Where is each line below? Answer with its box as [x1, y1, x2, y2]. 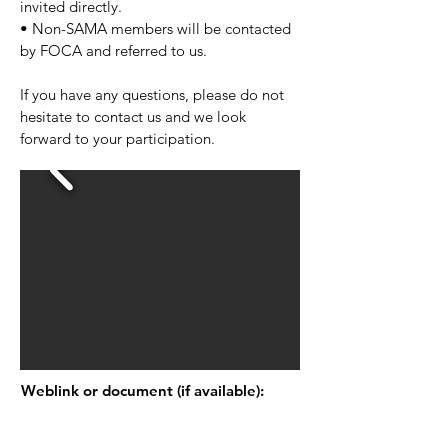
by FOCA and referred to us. [20, 41, 207, 60]
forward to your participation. [20, 129, 215, 148]
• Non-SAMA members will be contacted [20, 19, 291, 38]
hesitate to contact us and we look [20, 107, 246, 126]
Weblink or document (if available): [21, 381, 264, 400]
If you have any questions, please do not [20, 85, 284, 104]
